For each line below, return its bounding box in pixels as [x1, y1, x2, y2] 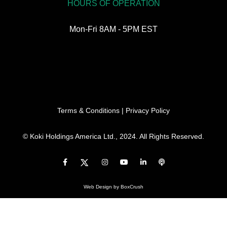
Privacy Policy [126, 106, 170, 115]
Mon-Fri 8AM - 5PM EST [69, 25, 158, 34]
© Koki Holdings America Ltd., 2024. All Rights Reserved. [23, 132, 204, 141]
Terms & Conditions [57, 106, 120, 115]
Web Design [84, 184, 112, 190]
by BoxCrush [112, 184, 143, 190]
